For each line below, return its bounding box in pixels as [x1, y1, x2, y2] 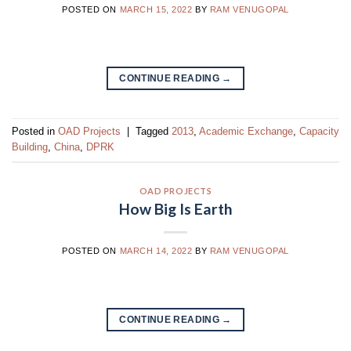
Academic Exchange [199, 125, 293, 138]
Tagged [136, 125, 172, 138]
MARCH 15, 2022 [119, 4, 193, 14]
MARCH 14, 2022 [119, 245, 193, 255]
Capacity [299, 125, 339, 138]
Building [12, 141, 48, 154]
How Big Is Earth [118, 199, 233, 218]
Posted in [12, 125, 58, 138]
